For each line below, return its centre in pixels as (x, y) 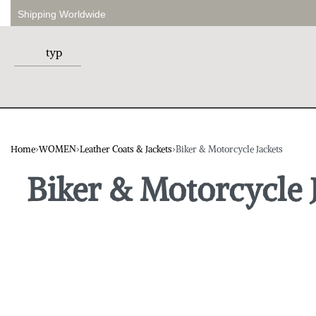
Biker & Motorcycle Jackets (229, 150)
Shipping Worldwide (62, 14)
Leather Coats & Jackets (126, 150)
